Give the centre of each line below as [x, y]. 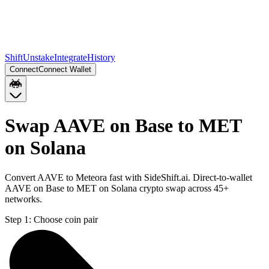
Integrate [71, 57]
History [101, 57]
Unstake [38, 57]
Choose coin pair [66, 219]
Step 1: [18, 219]
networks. [23, 199]
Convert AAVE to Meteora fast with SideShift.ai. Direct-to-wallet [128, 177]
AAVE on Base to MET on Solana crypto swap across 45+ [117, 188]
